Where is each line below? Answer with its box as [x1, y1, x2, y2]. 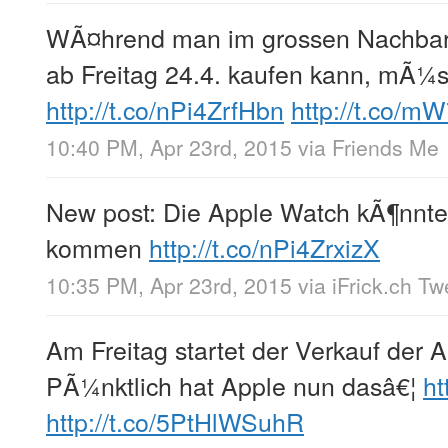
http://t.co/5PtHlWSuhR [46, 403, 304, 439]
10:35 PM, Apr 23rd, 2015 [46, 270, 292, 300]
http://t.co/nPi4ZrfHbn [46, 90, 284, 127]
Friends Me [332, 131, 439, 162]
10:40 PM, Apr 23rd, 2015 [46, 131, 292, 162]
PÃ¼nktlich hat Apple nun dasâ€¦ [46, 367, 423, 403]
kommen [46, 228, 149, 265]
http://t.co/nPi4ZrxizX [149, 228, 380, 265]
